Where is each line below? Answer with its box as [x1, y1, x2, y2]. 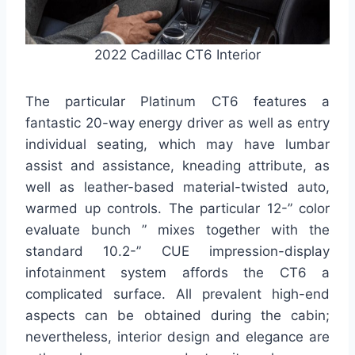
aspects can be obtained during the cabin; [25, 307, 330, 324]
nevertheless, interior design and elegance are [25, 329, 330, 345]
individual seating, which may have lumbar [25, 136, 330, 153]
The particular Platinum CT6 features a [25, 94, 330, 110]
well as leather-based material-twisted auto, [25, 179, 330, 196]
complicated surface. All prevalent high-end [25, 286, 330, 303]
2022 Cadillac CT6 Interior [94, 47, 261, 63]
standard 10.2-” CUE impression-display [25, 243, 330, 260]
